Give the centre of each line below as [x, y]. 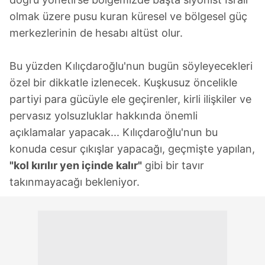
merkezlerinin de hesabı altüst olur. [96, 33]
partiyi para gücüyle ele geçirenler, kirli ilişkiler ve [130, 99]
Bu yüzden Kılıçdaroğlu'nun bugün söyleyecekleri [131, 66]
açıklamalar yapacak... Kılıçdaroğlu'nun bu [114, 132]
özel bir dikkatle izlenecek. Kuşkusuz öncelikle [123, 82]
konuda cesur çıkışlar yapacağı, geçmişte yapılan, [132, 148]
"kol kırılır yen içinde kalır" [76, 165]
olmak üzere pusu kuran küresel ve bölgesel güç [128, 16]
